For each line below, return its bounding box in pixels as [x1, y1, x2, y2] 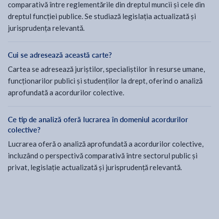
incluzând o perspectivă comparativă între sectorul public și [8, 151, 197, 160]
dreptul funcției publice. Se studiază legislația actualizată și [8, 12, 196, 21]
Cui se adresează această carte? [8, 50, 112, 60]
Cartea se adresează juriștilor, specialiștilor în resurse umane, [8, 65, 205, 73]
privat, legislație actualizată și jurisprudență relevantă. [8, 163, 182, 172]
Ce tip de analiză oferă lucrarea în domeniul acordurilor [8, 114, 188, 124]
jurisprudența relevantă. [8, 23, 85, 32]
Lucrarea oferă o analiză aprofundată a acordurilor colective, [8, 139, 203, 148]
